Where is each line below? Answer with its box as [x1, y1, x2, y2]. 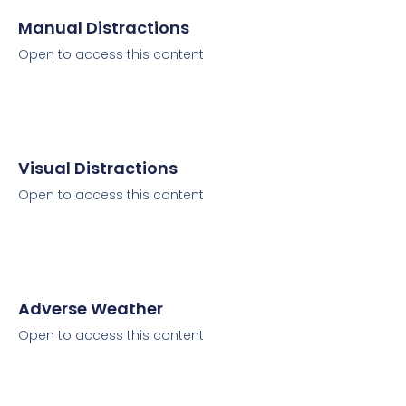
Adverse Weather [18, 297, 163, 320]
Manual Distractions [18, 16, 189, 39]
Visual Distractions [18, 157, 178, 179]
